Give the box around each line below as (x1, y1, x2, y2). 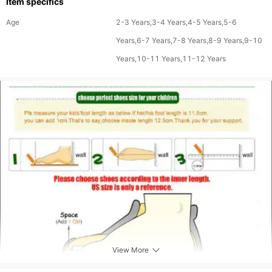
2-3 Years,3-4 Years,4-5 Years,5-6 (116, 18, 237, 27)
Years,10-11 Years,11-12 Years (116, 54, 226, 63)
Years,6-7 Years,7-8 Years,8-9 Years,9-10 (116, 36, 263, 45)
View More (112, 245, 149, 254)
